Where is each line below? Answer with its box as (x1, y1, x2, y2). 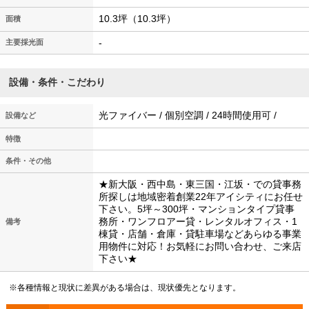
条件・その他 (6, 157, 51, 166)
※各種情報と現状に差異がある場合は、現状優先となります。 (9, 283, 241, 293)
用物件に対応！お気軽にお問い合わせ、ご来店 (99, 241, 301, 252)
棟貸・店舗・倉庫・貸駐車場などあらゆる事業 (99, 228, 301, 240)
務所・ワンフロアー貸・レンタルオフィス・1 (99, 216, 297, 228)
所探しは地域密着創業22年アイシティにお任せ (99, 191, 303, 203)
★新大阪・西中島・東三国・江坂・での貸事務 (99, 179, 301, 190)
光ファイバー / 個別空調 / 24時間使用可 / (99, 110, 279, 121)
